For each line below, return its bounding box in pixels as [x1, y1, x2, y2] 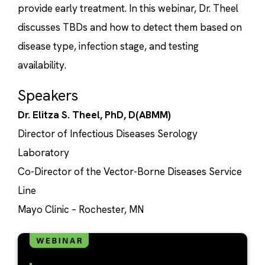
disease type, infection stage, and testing [18, 40, 199, 53]
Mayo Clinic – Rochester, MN [18, 203, 144, 216]
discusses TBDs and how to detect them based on [18, 21, 242, 34]
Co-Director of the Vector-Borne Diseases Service [18, 165, 242, 179]
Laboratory [18, 146, 69, 160]
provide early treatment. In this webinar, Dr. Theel [18, 2, 238, 15]
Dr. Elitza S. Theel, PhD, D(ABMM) [18, 108, 171, 122]
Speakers [18, 86, 78, 106]
